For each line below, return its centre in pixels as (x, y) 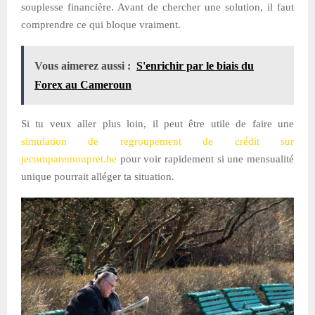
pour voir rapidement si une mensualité (205, 159)
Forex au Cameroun (83, 84)
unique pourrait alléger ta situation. (98, 176)
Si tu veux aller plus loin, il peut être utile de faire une (157, 123)
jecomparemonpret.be (69, 159)
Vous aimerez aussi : (83, 65)
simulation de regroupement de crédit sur (157, 141)
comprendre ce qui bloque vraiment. (101, 24)
